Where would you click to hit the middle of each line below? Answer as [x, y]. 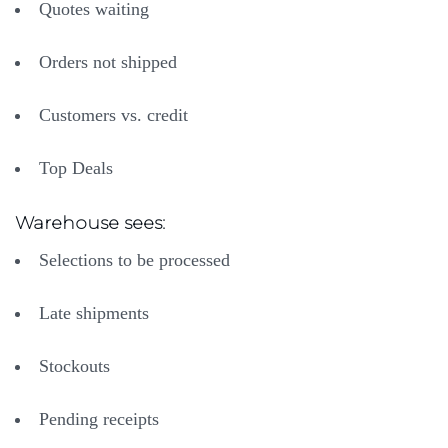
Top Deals [78, 168]
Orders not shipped [110, 62]
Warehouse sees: [90, 223]
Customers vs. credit [116, 115]
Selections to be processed [137, 260]
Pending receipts [104, 419]
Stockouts [77, 366]
